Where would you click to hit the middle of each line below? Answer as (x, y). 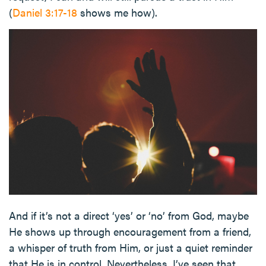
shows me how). (117, 12)
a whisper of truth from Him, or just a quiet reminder (131, 247)
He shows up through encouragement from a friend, (130, 231)
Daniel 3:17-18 (45, 12)
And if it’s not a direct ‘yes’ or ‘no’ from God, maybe (129, 215)
